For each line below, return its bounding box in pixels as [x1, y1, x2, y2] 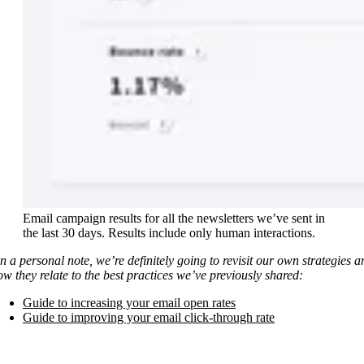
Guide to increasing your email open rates [23, 296, 236, 310]
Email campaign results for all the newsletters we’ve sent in [23, 211, 325, 226]
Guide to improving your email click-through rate [23, 310, 275, 325]
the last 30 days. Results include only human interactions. [23, 226, 315, 240]
